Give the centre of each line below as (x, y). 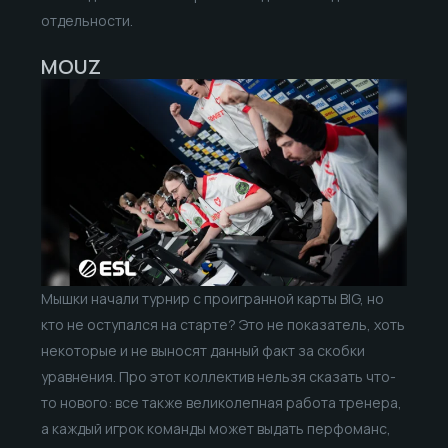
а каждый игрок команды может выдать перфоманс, (215, 428)
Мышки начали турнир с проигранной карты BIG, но (212, 298)
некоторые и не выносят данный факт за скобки (202, 350)
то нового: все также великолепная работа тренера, (221, 402)
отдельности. (86, 21)
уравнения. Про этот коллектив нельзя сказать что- (218, 376)
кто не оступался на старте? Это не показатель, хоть (222, 324)
